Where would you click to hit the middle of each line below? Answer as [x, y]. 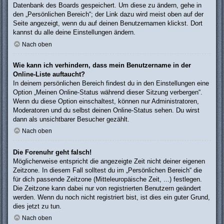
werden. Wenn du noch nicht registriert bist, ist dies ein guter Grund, [111, 197]
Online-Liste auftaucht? [49, 74]
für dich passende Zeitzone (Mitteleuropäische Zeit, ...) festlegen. [107, 179]
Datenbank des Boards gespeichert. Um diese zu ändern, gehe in [107, 5]
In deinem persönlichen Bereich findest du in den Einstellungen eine [111, 83]
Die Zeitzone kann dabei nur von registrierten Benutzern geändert [107, 188]
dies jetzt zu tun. [37, 206]
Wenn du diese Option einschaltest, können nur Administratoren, [106, 101]
